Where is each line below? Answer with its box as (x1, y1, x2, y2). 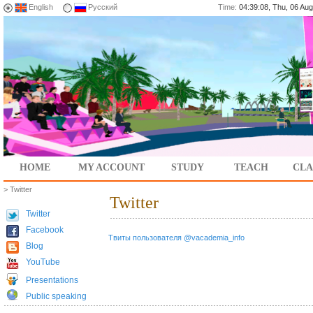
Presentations (26, 275, 78, 285)
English (29, 3, 53, 11)
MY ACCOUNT (78, 162, 145, 173)
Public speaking (26, 291, 87, 301)
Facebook (26, 225, 64, 235)
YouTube (26, 257, 60, 267)
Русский (88, 3, 117, 11)
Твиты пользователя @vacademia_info (108, 233, 245, 242)
